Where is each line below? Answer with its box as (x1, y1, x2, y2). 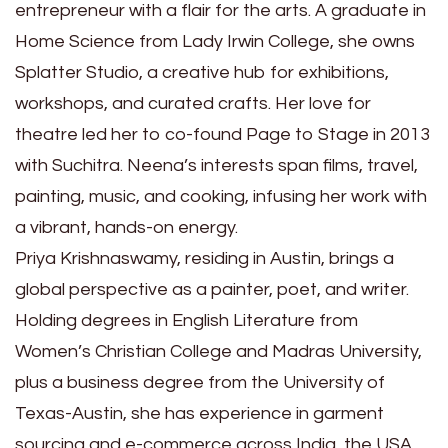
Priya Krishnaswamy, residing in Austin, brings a (15, 249, 394, 269)
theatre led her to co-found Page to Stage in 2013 (15, 125, 430, 145)
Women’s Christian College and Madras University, (15, 342, 422, 362)
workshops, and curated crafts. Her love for (15, 94, 371, 114)
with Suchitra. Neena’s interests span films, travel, (15, 156, 418, 176)
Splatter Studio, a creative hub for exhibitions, (15, 63, 389, 83)
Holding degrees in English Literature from (15, 311, 358, 331)
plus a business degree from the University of (15, 373, 385, 393)
